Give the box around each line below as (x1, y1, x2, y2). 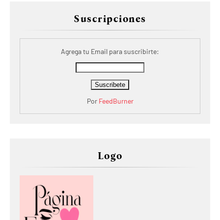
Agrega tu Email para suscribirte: (61, 47, 159, 55)
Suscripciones (74, 12, 146, 25)
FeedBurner (98, 96, 134, 105)
